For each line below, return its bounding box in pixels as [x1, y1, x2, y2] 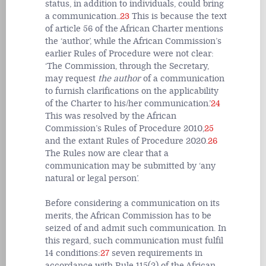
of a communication [141, 74, 224, 84]
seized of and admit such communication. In [45, 223, 226, 233]
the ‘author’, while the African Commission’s [45, 36, 221, 47]
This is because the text [129, 11, 227, 22]
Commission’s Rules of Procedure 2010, [45, 123, 204, 134]
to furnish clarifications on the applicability [45, 86, 218, 97]
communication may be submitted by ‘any [45, 161, 216, 172]
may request [45, 74, 98, 84]
